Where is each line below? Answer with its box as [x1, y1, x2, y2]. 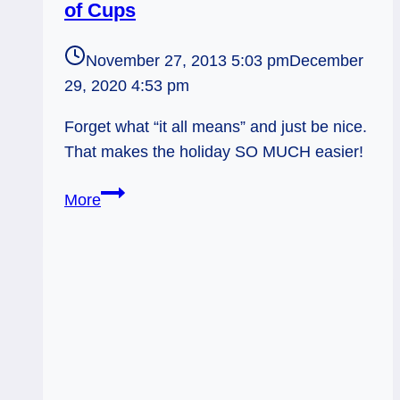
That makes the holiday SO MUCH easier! [64, 143, 363, 162]
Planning [100, 208, 162, 227]
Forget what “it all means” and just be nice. [64, 118, 367, 137]
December [289, 52, 363, 70]
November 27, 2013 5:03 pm [86, 52, 289, 70]
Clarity [100, 258, 146, 277]
